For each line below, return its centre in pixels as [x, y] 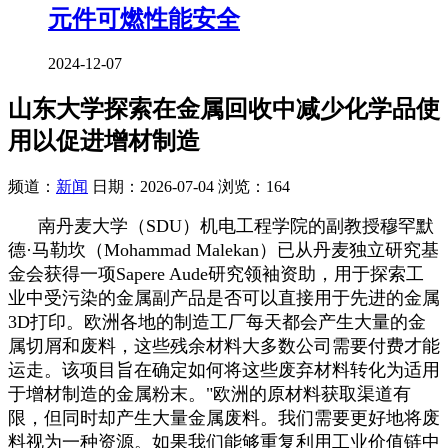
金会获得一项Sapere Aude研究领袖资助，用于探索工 [216, 274]
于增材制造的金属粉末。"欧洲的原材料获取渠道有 [209, 394]
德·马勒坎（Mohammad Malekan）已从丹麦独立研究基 [223, 250]
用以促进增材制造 [104, 141]
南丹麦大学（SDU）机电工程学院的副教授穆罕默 [221, 226]
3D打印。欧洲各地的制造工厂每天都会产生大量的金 [217, 322]
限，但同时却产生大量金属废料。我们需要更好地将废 [224, 418]
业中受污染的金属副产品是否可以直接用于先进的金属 [224, 298]
